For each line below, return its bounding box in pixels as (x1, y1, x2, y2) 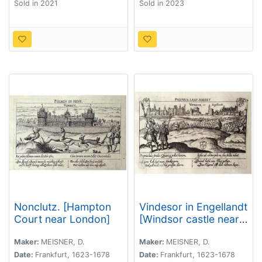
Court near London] (14, 212, 110, 225)
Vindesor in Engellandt (139, 200, 247, 213)
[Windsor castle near (139, 212, 239, 225)
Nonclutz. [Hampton (14, 200, 111, 213)
